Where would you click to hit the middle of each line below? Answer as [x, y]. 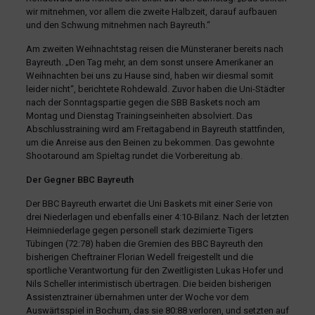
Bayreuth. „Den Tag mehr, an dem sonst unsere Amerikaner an [149, 62]
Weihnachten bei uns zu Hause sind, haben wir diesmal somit [149, 75]
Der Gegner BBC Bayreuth [79, 179]
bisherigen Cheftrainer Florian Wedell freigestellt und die [139, 257]
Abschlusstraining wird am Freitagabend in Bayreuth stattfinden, [155, 129]
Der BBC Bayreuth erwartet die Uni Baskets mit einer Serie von [149, 203]
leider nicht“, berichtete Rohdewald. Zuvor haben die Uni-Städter [155, 89]
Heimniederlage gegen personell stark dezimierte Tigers [139, 230]
